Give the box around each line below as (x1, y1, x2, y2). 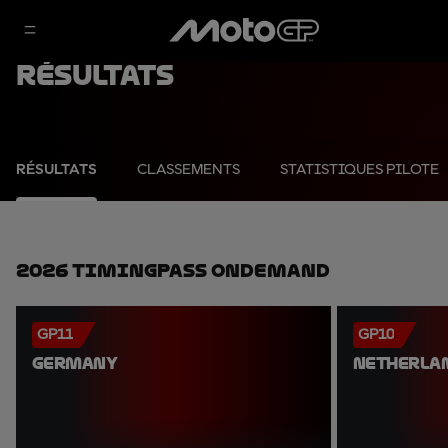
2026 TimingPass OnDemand (16, 260, 330, 281)
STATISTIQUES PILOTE (280, 162, 439, 178)
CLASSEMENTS (137, 162, 240, 178)
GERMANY (32, 354, 118, 373)
